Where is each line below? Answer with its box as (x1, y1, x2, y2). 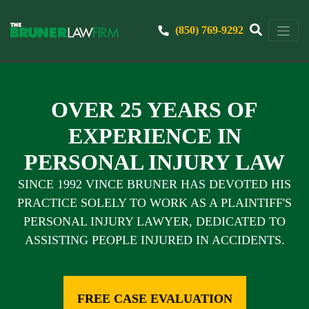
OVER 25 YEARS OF (51, 97, 258, 122)
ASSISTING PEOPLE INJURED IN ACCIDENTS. (24, 233, 285, 247)
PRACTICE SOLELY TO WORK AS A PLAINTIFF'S (17, 196, 292, 210)
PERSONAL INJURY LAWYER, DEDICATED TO (23, 215, 286, 228)
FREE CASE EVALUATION (77, 292, 232, 306)
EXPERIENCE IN (68, 123, 241, 148)
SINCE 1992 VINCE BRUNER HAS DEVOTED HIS (18, 177, 291, 191)
